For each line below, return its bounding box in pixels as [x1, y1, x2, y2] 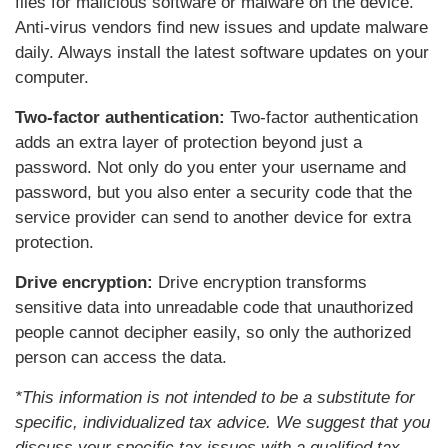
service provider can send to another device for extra [15, 208, 411, 228]
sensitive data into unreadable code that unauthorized [15, 298, 413, 318]
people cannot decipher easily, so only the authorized [15, 323, 411, 343]
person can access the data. [15, 348, 227, 368]
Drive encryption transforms [153, 273, 367, 293]
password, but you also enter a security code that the [15, 183, 412, 203]
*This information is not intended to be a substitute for [15, 388, 415, 408]
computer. [15, 68, 89, 88]
